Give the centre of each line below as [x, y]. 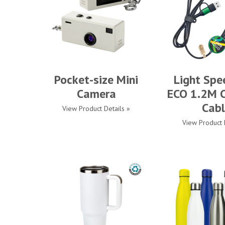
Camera [96, 94]
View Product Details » [96, 108]
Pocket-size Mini [96, 80]
